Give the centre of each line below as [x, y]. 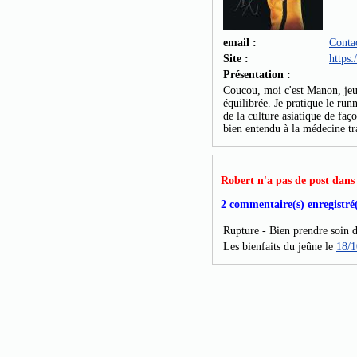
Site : [236, 58]
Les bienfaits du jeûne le [280, 246]
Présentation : [257, 74]
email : [240, 42]
